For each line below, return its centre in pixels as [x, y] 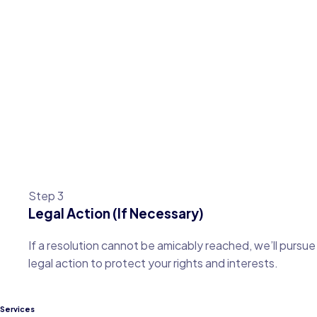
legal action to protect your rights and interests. [153, 263]
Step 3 [46, 195]
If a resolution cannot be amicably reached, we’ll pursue [172, 245]
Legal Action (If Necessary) [116, 213]
